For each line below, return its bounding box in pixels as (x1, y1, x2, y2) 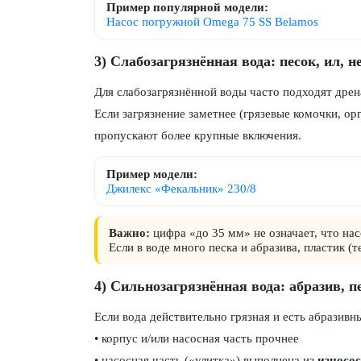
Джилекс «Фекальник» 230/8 (106, 182, 256, 195)
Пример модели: (106, 168, 197, 180)
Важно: (109, 226, 150, 239)
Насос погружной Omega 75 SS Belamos (106, 15, 318, 28)
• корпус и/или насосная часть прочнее (94, 332, 299, 345)
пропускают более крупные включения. (94, 129, 301, 142)
